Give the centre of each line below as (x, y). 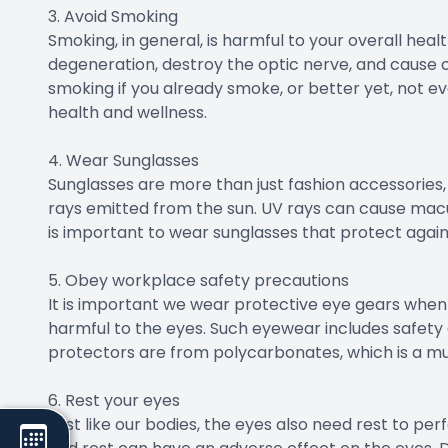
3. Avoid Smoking (113, 17)
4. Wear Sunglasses (123, 161)
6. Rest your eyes (114, 401)
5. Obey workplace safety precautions (198, 281)
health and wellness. (127, 113)
